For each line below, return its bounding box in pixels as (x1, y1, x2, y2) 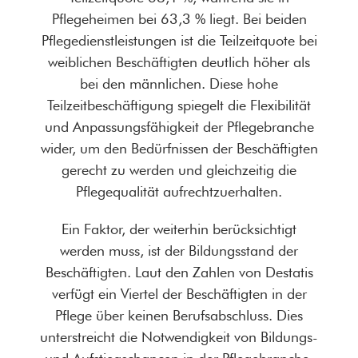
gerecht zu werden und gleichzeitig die (62, 161, 296, 179)
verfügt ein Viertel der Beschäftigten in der (51, 285, 307, 303)
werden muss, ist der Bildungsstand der (60, 242, 298, 260)
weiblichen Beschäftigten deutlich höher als (48, 54, 310, 71)
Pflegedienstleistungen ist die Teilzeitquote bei (41, 32, 317, 50)
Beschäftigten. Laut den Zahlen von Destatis (45, 264, 313, 281)
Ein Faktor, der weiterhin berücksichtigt (62, 221, 296, 238)
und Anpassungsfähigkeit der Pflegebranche (44, 118, 314, 136)
